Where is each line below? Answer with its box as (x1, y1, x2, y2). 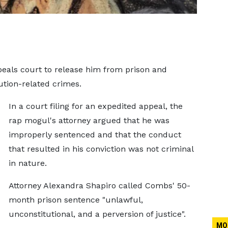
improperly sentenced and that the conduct (8, 130, 181, 139)
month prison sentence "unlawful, (8, 195, 143, 205)
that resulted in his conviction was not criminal (8, 144, 193, 154)
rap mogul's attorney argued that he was (8, 116, 169, 125)
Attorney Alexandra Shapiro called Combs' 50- (8, 181, 190, 190)
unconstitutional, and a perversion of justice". (8, 209, 186, 219)
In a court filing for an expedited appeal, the (8, 101, 183, 111)
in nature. (8, 158, 47, 168)
